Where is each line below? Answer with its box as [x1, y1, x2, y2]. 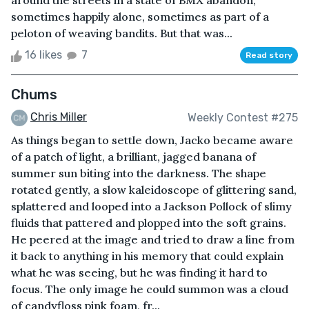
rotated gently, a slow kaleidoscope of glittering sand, [11, 183, 297, 197]
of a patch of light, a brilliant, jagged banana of [11, 150, 256, 164]
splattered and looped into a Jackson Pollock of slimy [11, 199, 292, 214]
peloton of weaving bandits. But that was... [11, 26, 232, 41]
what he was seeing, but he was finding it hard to [11, 266, 268, 280]
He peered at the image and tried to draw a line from [11, 232, 295, 247]
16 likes [22, 48, 65, 62]
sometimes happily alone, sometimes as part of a [11, 10, 269, 24]
